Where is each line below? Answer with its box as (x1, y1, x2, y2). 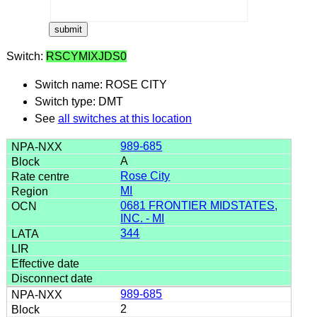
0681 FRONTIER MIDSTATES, (120, 199, 278, 212)
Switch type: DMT (34, 95, 123, 108)
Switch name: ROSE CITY (34, 78, 167, 91)
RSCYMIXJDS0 (45, 50, 127, 62)
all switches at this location (57, 112, 192, 125)
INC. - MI (120, 212, 165, 224)
